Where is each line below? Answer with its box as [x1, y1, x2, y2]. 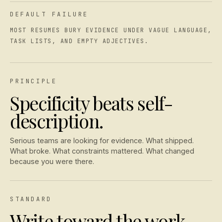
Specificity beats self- [10, 90, 173, 115]
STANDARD [10, 195, 52, 203]
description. [10, 108, 103, 133]
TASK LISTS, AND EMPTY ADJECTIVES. [10, 37, 149, 45]
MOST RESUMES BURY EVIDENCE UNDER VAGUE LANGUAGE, [10, 26, 212, 34]
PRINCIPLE [10, 77, 57, 85]
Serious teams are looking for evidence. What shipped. [10, 136, 194, 145]
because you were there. [10, 157, 94, 166]
